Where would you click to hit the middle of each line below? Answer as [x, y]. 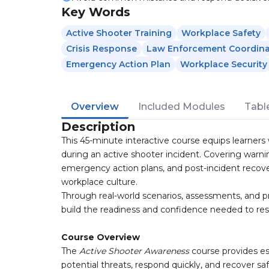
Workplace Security [224, 64]
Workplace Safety [221, 33]
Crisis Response [101, 49]
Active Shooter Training [119, 33]
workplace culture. [99, 182]
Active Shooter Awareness [134, 251]
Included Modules [182, 107]
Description [98, 127]
